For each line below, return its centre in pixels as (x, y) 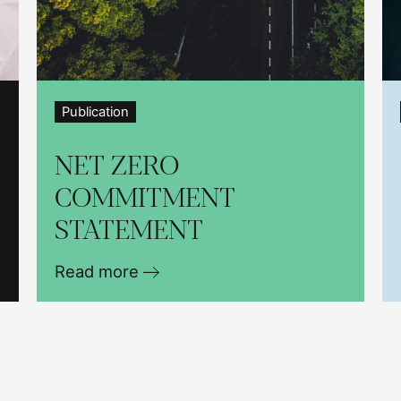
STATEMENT (128, 230)
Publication (95, 111)
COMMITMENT (145, 197)
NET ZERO (116, 165)
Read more (98, 271)
